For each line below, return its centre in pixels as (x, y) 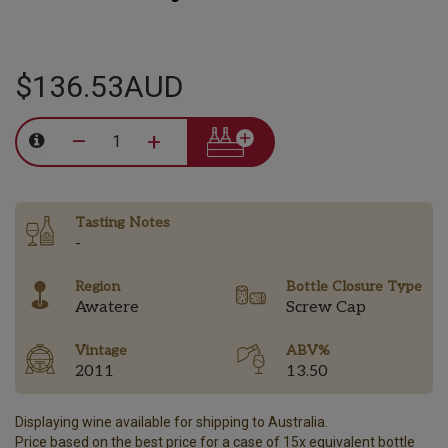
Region (97, 286)
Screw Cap (326, 307)
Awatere (107, 307)
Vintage (101, 350)
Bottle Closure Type (354, 286)
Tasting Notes (122, 222)
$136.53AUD (99, 86)
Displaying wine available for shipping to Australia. (171, 422)
